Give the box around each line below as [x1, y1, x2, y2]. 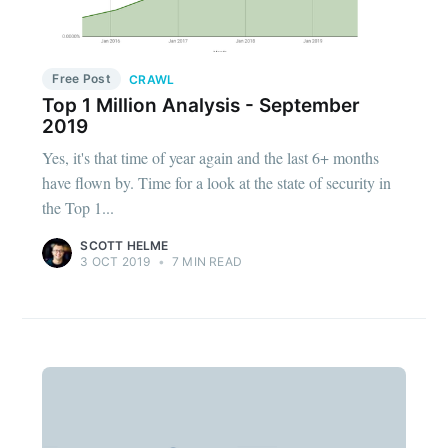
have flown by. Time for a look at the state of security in [42, 172, 392, 194]
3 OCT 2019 [80, 254, 151, 270]
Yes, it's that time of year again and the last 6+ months [42, 147, 380, 169]
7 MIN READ [168, 254, 242, 270]
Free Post [52, 71, 112, 87]
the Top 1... [42, 197, 115, 219]
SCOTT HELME [80, 238, 169, 254]
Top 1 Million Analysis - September [42, 94, 361, 118]
